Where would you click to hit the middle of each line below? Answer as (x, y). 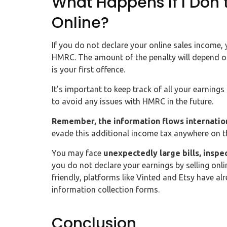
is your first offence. (88, 70)
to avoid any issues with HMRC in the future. (133, 102)
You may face (78, 153)
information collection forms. (106, 190)
